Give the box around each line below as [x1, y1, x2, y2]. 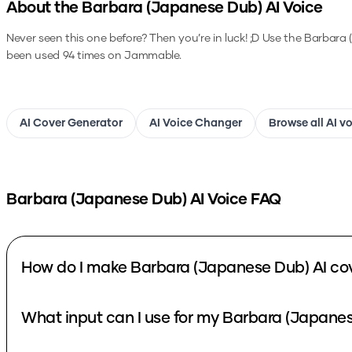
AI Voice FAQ [186, 192, 281, 207]
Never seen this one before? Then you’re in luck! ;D [6, 33, 262, 44]
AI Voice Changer [149, 118, 242, 129]
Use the [262, 33, 305, 44]
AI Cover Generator [20, 118, 123, 129]
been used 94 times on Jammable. [6, 50, 182, 61]
